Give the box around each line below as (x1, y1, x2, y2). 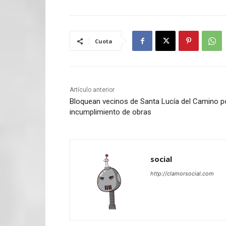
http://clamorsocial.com (150, 170, 214, 178)
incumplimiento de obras (70, 107, 151, 117)
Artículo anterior (70, 86, 115, 94)
